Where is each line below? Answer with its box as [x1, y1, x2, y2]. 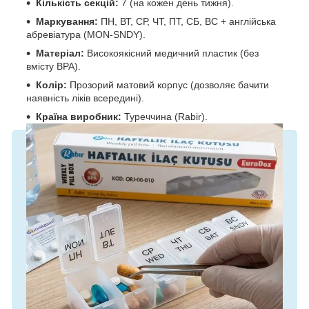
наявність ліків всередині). [26, 92, 144, 103]
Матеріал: [36, 47, 84, 59]
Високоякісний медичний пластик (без [84, 47, 259, 59]
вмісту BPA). [26, 60, 81, 72]
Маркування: [36, 15, 98, 27]
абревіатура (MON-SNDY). [26, 28, 146, 40]
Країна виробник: [36, 110, 121, 122]
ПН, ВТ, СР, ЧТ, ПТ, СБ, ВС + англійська [98, 15, 276, 27]
